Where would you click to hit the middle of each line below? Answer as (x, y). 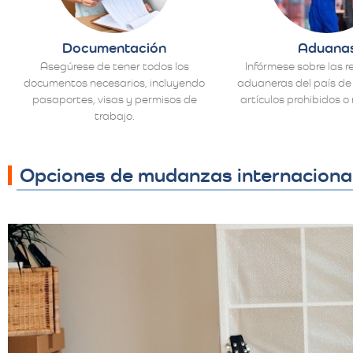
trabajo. (114, 115)
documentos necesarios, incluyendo (114, 82)
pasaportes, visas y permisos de (114, 99)
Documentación (114, 47)
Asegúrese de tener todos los (114, 66)
